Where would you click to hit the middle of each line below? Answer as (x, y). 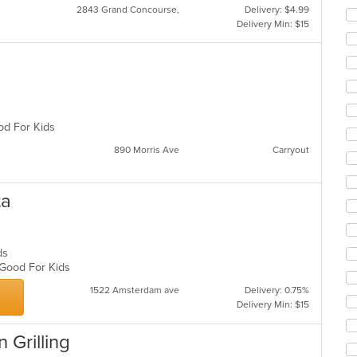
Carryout (290, 150)
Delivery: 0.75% (277, 290)
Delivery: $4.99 (277, 10)
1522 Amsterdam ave (134, 290)
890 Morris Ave (146, 150)
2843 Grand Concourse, (127, 10)
